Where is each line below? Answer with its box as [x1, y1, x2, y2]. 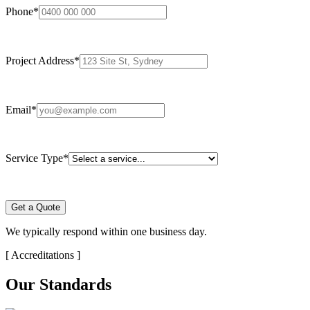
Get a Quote [11, 201, 60, 212]
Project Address [6, 54, 74, 66]
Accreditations [11, 248, 74, 261]
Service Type [6, 152, 63, 164]
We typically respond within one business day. [6, 225, 207, 237]
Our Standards [6, 275, 111, 293]
